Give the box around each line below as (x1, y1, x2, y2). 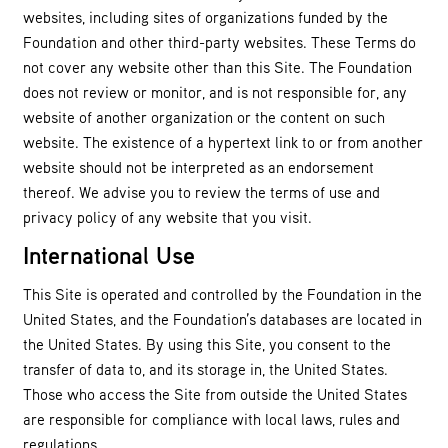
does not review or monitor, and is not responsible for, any (23, 82, 407, 101)
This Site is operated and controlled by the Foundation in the (23, 284, 422, 303)
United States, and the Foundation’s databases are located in (23, 309, 422, 328)
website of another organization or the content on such (23, 107, 385, 126)
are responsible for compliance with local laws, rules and (23, 409, 400, 428)
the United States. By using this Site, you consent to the (23, 334, 391, 353)
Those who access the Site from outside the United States (23, 384, 407, 403)
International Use (23, 240, 195, 271)
